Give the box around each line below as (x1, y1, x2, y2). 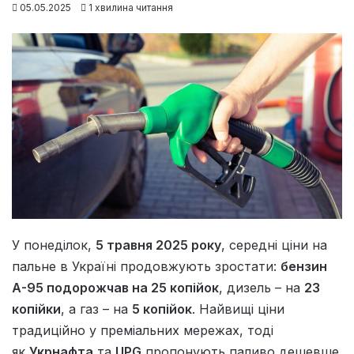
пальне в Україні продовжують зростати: (12, 258, 281, 275)
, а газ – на (61, 301, 132, 318)
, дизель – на (219, 280, 304, 296)
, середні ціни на (221, 237, 327, 254)
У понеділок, (12, 237, 96, 254)
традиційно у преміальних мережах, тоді (12, 322, 273, 339)
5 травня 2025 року (96, 237, 221, 254)
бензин (281, 258, 327, 275)
